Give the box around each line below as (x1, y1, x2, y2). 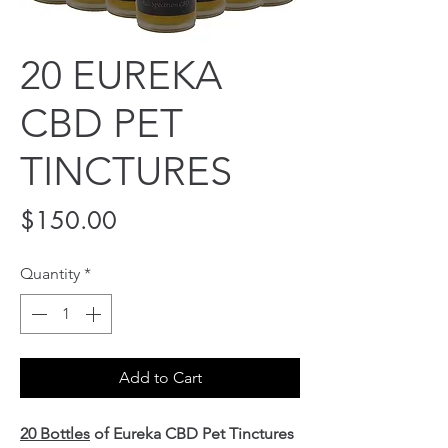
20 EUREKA (20, 50, 222, 99)
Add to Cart (118, 367, 202, 387)
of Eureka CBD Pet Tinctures (90, 423, 294, 443)
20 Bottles (20, 423, 90, 443)
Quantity (20, 263, 80, 283)
